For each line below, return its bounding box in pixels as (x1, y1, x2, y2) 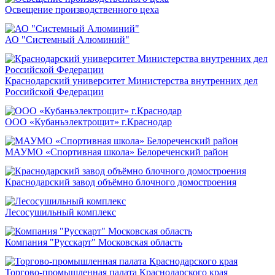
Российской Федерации (5, 87, 104, 98)
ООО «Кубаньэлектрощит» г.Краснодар (5, 117, 172, 128)
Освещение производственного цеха (5, 4, 159, 15)
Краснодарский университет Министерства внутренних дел (5, 76, 258, 87)
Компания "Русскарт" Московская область (5, 237, 182, 248)
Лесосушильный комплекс (5, 207, 116, 218)
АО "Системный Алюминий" (5, 34, 130, 45)
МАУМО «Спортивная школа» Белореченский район (5, 147, 228, 158)
